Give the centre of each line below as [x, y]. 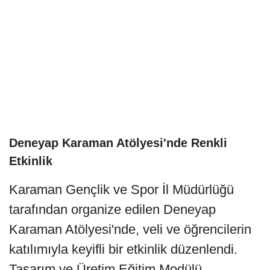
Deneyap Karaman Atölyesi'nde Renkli [118, 143]
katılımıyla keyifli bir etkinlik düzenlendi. [123, 249]
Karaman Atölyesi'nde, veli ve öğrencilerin [130, 229]
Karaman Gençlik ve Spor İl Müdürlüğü [121, 189]
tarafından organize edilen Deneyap [112, 209]
